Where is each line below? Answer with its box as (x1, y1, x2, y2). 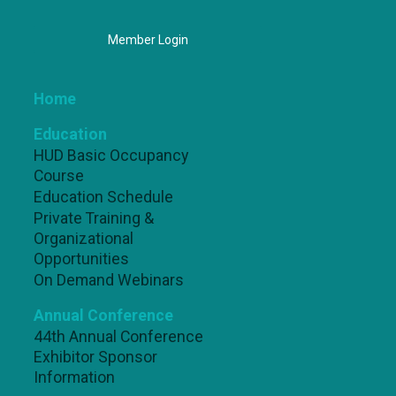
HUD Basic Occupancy (34, 147, 189, 164)
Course (34, 167, 85, 185)
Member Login (107, 33, 188, 47)
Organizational (34, 230, 134, 247)
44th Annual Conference (34, 328, 204, 346)
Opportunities (34, 250, 130, 268)
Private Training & (34, 209, 155, 227)
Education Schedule (34, 188, 174, 206)
